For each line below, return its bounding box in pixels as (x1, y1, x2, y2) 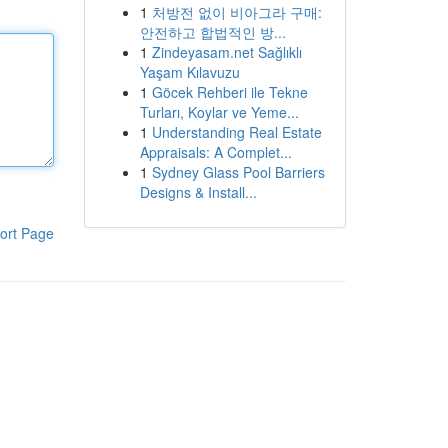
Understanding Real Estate (151, 122, 322, 142)
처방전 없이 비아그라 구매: (151, 2, 322, 22)
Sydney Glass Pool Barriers (151, 162, 325, 182)
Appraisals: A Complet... (139, 142, 292, 162)
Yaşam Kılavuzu (139, 62, 240, 82)
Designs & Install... (139, 182, 257, 202)
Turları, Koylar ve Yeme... (139, 102, 299, 122)
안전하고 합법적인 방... (139, 22, 286, 42)
